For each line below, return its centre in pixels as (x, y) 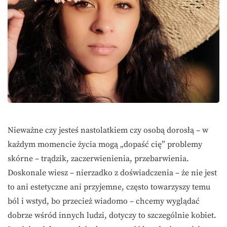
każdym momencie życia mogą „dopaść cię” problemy (105, 145)
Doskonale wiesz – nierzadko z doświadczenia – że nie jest (112, 173)
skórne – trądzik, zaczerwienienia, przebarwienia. (98, 159)
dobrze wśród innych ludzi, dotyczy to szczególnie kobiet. (112, 216)
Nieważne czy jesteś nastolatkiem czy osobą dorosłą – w (108, 130)
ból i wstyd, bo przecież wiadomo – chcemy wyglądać (104, 201)
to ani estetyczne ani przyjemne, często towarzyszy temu (109, 187)
